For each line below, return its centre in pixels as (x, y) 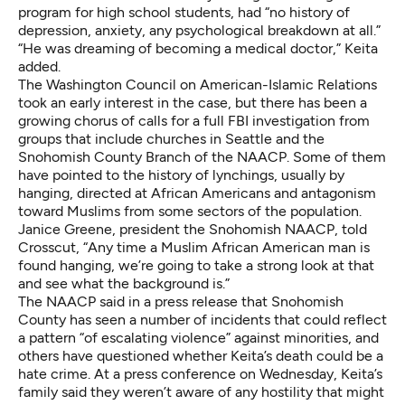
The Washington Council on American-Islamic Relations (198, 84)
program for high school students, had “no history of (184, 12)
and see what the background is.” (124, 283)
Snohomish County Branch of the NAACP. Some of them (202, 156)
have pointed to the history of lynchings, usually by (181, 174)
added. (39, 66)
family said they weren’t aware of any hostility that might (201, 391)
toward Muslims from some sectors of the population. (190, 211)
